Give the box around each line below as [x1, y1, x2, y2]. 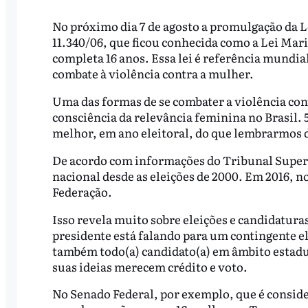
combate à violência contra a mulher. [52, 64, 254, 82]
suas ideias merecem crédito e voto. [52, 257, 247, 275]
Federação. [52, 182, 112, 200]
